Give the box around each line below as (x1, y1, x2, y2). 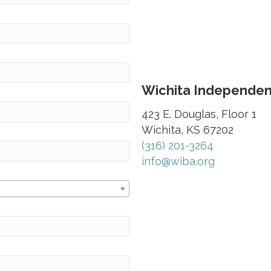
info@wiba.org (142, 154, 215, 168)
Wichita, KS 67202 (142, 123, 233, 136)
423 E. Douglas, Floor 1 (142, 107, 256, 120)
